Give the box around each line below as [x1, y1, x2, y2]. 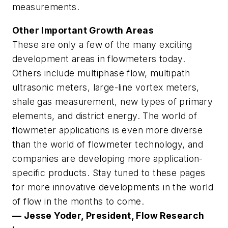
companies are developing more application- [12, 153, 203, 164]
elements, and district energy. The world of [12, 110, 197, 121]
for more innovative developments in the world [12, 181, 213, 192]
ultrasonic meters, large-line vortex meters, [12, 81, 199, 93]
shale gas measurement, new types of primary [12, 96, 213, 107]
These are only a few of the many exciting [12, 39, 192, 50]
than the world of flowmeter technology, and [12, 138, 204, 150]
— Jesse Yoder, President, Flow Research [12, 210, 205, 221]
